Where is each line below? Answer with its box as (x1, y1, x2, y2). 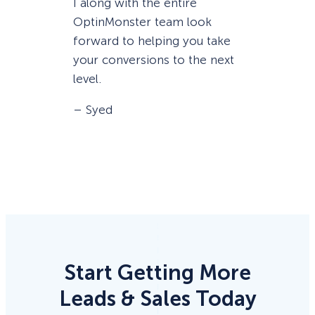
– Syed (73, 103, 112, 117)
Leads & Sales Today (58, 286, 257, 312)
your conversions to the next (73, 53, 234, 67)
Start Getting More (64, 260, 251, 286)
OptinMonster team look (73, 15, 212, 30)
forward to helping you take (73, 34, 231, 49)
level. (73, 72, 101, 86)
